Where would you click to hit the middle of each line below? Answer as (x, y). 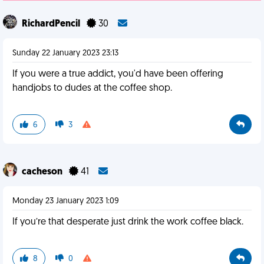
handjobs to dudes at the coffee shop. (92, 88)
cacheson (43, 172)
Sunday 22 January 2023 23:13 (65, 53)
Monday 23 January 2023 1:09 (66, 201)
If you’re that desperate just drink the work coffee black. (128, 222)
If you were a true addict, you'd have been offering (118, 74)
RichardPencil (52, 24)
